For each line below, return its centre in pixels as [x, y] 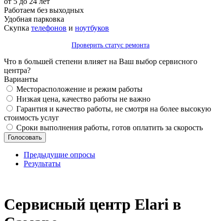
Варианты [21, 79]
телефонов [49, 28]
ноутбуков [92, 28]
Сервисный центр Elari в [92, 204]
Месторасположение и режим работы [79, 89]
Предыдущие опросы [59, 155]
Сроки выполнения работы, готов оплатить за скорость [110, 128]
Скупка [18, 28]
